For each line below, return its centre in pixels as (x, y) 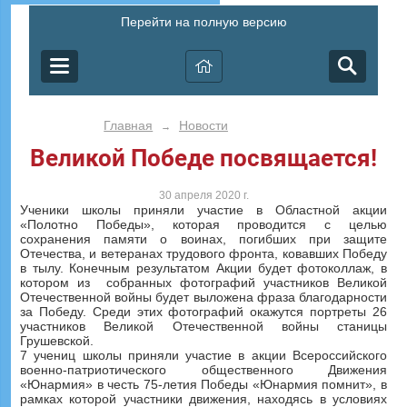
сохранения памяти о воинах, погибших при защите (203, 239)
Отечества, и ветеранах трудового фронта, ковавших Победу (203, 254)
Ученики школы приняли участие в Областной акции (203, 210)
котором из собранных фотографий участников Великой (203, 283)
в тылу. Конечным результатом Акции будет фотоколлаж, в (203, 268)
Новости (203, 125)
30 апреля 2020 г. (203, 196)
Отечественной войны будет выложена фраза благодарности (203, 298)
